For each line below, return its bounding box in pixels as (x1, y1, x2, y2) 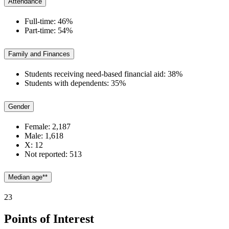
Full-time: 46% (25, 16, 73, 26)
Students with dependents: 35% (25, 78, 126, 87)
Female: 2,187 (25, 122, 71, 131)
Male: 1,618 (25, 131, 63, 140)
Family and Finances (8, 50, 70, 58)
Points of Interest (4, 212, 94, 226)
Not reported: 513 (25, 149, 82, 158)
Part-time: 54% (25, 26, 73, 35)
